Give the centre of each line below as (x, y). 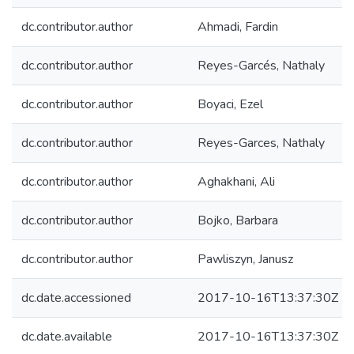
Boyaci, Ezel (230, 104)
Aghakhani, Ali (236, 182)
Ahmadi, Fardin (238, 27)
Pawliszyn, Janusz (245, 259)
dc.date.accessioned (76, 298)
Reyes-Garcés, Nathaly (261, 66)
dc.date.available (67, 337)
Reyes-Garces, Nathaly (261, 143)
